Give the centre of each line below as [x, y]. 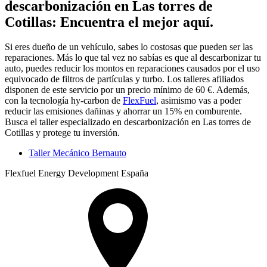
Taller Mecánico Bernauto [77, 153]
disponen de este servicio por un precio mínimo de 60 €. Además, [127, 90]
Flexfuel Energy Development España [77, 173]
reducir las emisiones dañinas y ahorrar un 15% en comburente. [123, 111]
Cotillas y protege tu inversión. [62, 133]
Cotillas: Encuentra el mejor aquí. [109, 22]
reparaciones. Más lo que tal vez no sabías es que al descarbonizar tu [133, 58]
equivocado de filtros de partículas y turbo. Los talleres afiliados [124, 79]
